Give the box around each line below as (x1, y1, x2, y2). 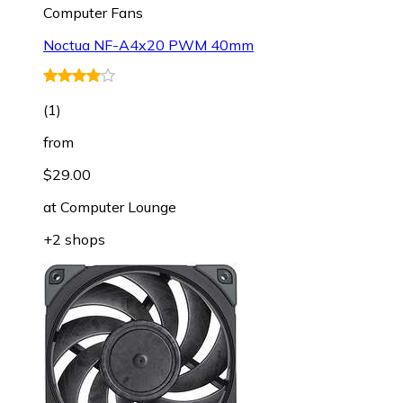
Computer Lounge (60, 197, 176, 216)
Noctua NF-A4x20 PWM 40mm (43, 35, 254, 54)
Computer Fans (43, 3, 143, 22)
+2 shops (43, 229, 105, 248)
